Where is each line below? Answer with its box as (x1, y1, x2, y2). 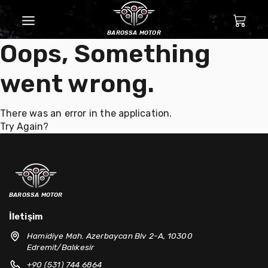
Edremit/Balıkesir (27, 242, 95, 252)
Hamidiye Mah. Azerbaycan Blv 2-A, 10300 (27, 231, 193, 240)
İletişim (9, 211, 43, 222)
